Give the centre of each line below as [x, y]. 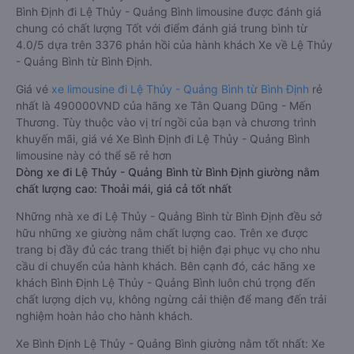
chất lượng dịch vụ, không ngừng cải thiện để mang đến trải [171, 299]
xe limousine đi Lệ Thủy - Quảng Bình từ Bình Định [180, 89]
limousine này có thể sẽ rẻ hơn [94, 155]
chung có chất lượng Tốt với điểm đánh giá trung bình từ [162, 28]
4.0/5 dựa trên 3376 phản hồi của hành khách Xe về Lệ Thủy [174, 45]
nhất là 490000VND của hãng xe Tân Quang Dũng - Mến [164, 105]
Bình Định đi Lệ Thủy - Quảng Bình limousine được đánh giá [169, 11]
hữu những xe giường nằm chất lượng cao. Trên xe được [162, 233]
